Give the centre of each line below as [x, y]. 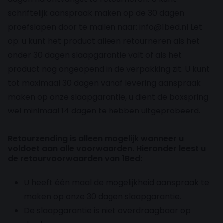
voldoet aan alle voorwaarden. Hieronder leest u [107, 149]
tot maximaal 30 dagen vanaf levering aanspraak [104, 83]
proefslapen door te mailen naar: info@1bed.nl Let [105, 27]
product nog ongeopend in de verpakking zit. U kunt [109, 69]
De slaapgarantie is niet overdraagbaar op [107, 211]
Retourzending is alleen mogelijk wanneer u [96, 139]
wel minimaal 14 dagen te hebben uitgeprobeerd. [104, 111]
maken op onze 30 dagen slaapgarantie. [103, 197]
